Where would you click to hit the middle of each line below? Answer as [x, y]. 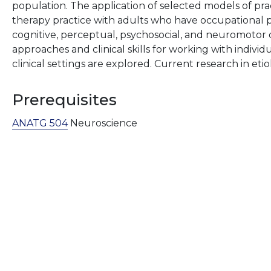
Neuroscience [103, 123]
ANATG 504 [40, 123]
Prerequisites [65, 100]
